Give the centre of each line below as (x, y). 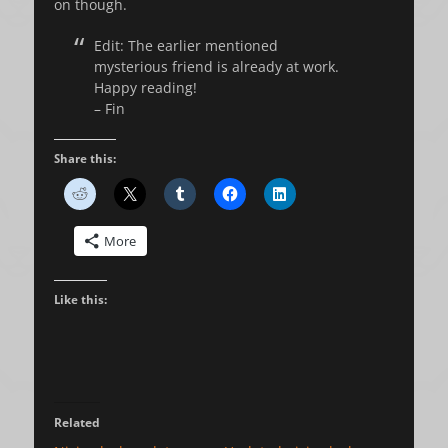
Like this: (80, 300)
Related (77, 422)
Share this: (85, 159)
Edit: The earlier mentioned (186, 45)
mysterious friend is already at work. (216, 66)
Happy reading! (145, 87)
